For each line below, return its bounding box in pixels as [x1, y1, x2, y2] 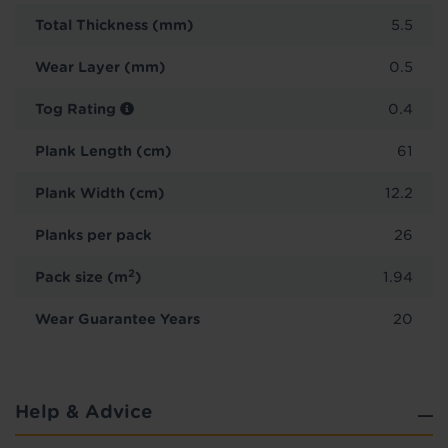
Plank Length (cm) [35, 142, 172, 159]
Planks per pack [35, 226, 152, 243]
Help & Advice [15, 400, 153, 422]
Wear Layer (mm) [35, 58, 166, 75]
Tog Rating [35, 100, 120, 117]
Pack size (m [35, 268, 128, 285]
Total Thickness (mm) [35, 16, 194, 33]
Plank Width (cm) [35, 184, 165, 201]
